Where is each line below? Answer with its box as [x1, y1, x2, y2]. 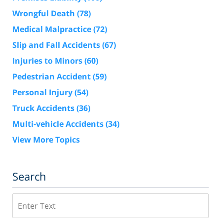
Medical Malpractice [12, 24, 93, 35]
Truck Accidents [12, 103, 76, 114]
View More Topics [12, 134, 80, 146]
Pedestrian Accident [12, 71, 93, 82]
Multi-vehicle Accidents [12, 118, 106, 130]
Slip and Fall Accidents [12, 39, 102, 51]
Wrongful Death [12, 8, 77, 19]
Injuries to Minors [12, 55, 84, 67]
